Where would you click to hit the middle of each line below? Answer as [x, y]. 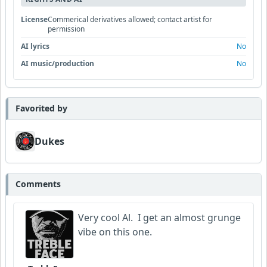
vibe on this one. [115, 232]
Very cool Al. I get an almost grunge [159, 217]
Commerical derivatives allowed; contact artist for [130, 19]
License [34, 19]
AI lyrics [35, 46]
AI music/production [58, 63]
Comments [38, 184]
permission [66, 29]
